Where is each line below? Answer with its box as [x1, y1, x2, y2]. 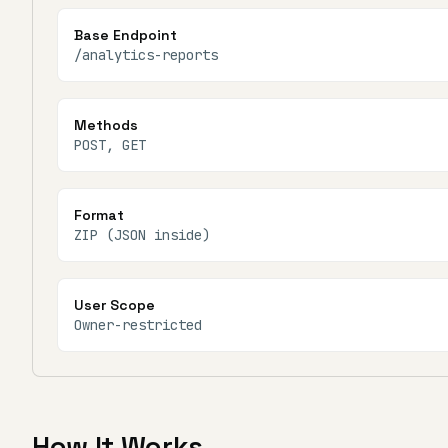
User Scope [74, 296, 155, 314]
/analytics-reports [74, 46, 218, 64]
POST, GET [74, 136, 146, 154]
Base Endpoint [74, 26, 177, 44]
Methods [74, 116, 138, 134]
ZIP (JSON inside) [74, 226, 210, 244]
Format [74, 206, 124, 224]
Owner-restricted [74, 316, 202, 334]
